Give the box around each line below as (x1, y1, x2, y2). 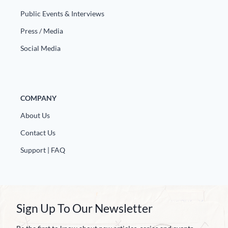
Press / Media (20, 26, 63, 36)
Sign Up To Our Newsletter (16, 201, 153, 216)
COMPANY (20, 94, 56, 103)
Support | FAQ (20, 146, 65, 155)
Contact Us (20, 128, 55, 137)
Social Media (20, 44, 61, 53)
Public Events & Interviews (20, 9, 104, 18)
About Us (20, 111, 50, 120)
